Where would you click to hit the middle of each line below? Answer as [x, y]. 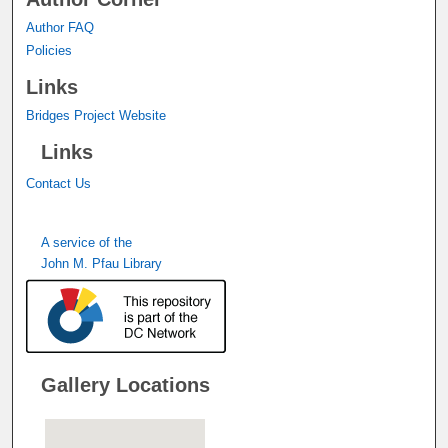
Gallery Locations [126, 384]
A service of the [87, 242]
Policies [49, 50]
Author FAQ [60, 27]
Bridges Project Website [96, 115]
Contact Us [59, 183]
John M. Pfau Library [102, 263]
